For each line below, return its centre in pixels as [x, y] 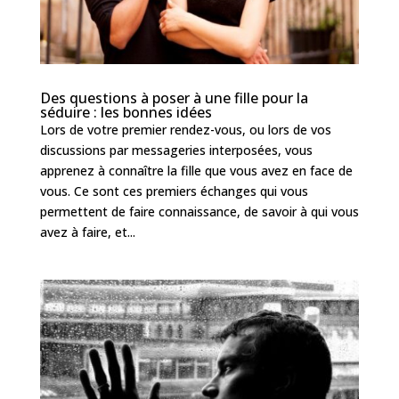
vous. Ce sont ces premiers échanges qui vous [174, 191]
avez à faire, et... [87, 232]
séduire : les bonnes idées [126, 112]
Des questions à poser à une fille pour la [174, 98]
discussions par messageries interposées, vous [176, 150]
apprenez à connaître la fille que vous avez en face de [196, 170]
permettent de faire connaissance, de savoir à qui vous [199, 211]
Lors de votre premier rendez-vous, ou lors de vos [185, 129]
